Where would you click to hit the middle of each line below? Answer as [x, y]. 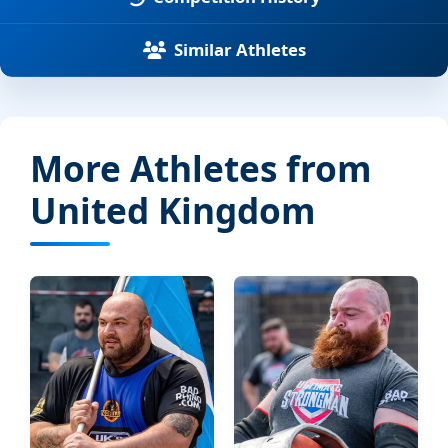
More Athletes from [201, 168]
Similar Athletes [239, 49]
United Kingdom [173, 210]
